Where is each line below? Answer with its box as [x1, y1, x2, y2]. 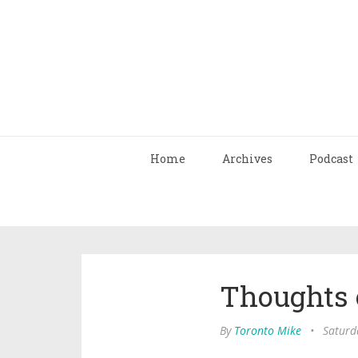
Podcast [309, 151, 353, 166]
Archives [222, 151, 272, 166]
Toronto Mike [234, 323, 301, 338]
